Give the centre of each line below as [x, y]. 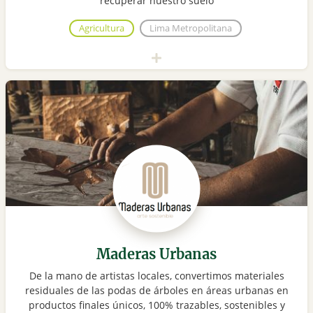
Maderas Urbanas [156, 254]
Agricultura [101, 28]
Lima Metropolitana [190, 28]
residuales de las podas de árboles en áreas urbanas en [156, 291]
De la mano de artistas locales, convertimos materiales [156, 276]
